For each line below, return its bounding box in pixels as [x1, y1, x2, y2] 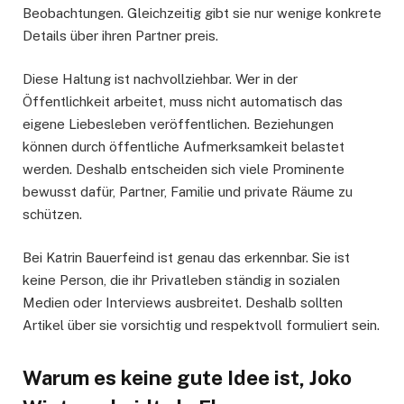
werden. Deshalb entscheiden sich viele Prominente [23, 161, 344, 177]
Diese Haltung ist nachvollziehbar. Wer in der [23, 70, 298, 87]
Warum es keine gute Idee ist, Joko [23, 366, 352, 390]
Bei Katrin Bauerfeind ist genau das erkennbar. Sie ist [23, 249, 350, 265]
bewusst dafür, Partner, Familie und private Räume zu [23, 183, 353, 199]
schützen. [23, 206, 82, 222]
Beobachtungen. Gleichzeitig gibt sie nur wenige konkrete [23, 5, 381, 21]
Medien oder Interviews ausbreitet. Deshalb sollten [23, 294, 343, 310]
